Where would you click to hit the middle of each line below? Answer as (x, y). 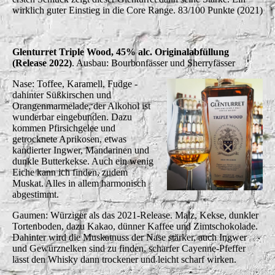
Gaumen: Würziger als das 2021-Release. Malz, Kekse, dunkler (135, 215)
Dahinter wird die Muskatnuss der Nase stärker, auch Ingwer (130, 237)
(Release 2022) (42, 63)
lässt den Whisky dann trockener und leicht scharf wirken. (124, 259)
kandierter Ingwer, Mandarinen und (81, 150)
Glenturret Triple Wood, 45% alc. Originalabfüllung (121, 52)
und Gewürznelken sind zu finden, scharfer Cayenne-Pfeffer (129, 248)
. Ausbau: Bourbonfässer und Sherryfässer (153, 63)
